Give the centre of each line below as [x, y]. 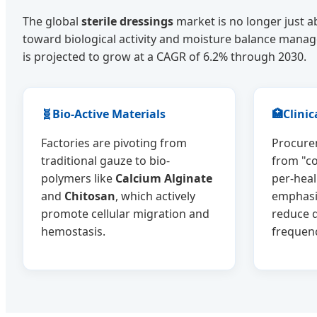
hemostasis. [73, 232]
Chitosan [90, 196]
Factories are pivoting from [114, 143]
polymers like [78, 179]
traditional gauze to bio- [105, 161]
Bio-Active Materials [109, 114]
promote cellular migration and [125, 214]
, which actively [155, 196]
